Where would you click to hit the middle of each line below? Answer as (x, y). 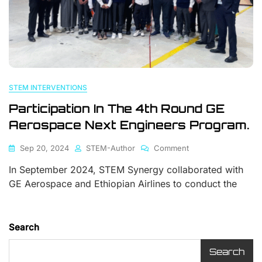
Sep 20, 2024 (44, 148)
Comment (171, 148)
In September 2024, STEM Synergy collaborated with (126, 170)
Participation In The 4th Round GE (117, 109)
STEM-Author (111, 148)
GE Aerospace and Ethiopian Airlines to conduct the (123, 184)
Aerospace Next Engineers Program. (129, 125)
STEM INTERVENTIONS (48, 88)
